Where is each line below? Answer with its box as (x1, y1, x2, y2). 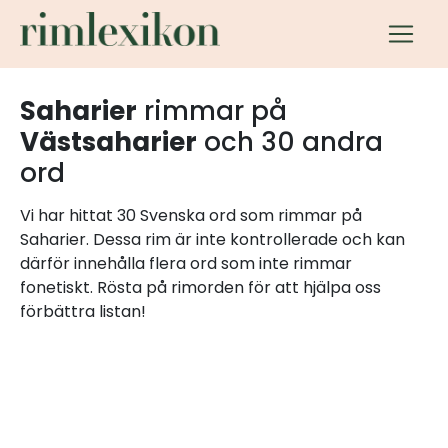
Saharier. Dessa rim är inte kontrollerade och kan (20, 228, 405, 251)
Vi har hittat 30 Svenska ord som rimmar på (20, 204, 362, 227)
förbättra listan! (20, 300, 146, 323)
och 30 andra (197, 124, 383, 160)
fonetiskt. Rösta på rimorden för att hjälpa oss (20, 276, 381, 299)
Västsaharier (20, 124, 197, 160)
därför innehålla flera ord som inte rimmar (20, 252, 352, 275)
